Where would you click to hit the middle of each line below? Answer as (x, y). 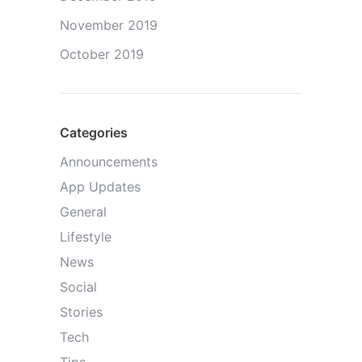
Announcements (109, 162)
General (83, 212)
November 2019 (109, 25)
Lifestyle (86, 237)
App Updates (100, 187)
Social (78, 287)
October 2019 (102, 55)
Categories (94, 133)
